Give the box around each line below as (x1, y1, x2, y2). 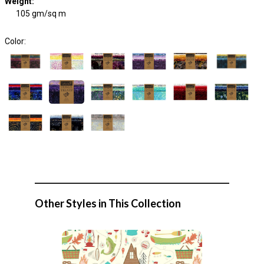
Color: (4, 37, 26, 46)
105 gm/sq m (16, 9, 66, 18)
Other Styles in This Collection (35, 197, 181, 210)
